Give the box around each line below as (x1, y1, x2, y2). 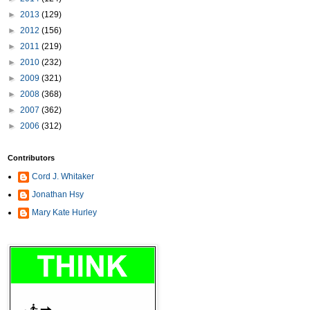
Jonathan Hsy (32, 190, 84, 199)
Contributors (8, 154, 55, 162)
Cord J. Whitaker (32, 172, 94, 181)
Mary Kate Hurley (32, 208, 97, 217)
